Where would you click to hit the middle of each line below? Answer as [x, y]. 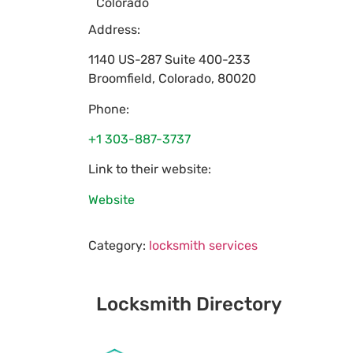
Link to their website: [150, 169]
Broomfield [120, 79]
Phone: [109, 109]
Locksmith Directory [189, 305]
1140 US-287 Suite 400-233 [169, 60]
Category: [119, 246]
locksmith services [203, 246]
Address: [114, 29]
